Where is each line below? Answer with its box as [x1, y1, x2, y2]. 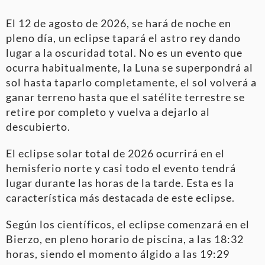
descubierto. [6, 120, 70, 134]
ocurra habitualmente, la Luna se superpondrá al [6, 61, 253, 75]
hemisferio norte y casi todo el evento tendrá [6, 161, 236, 175]
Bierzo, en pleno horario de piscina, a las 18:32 [6, 232, 244, 246]
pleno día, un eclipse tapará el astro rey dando [6, 31, 241, 45]
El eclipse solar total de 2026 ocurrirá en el [6, 147, 225, 160]
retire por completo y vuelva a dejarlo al [6, 105, 210, 119]
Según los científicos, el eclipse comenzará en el [6, 218, 250, 231]
